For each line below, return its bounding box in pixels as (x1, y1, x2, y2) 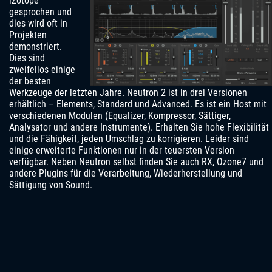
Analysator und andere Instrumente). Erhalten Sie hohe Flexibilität (9, 121, 269, 134)
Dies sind (9, 52, 45, 64)
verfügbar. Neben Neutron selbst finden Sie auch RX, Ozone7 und (9, 156, 263, 168)
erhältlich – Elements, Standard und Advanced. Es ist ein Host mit (9, 98, 267, 110)
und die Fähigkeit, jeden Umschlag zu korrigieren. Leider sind (9, 133, 249, 145)
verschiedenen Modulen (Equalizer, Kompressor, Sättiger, (9, 110, 231, 122)
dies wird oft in (9, 18, 67, 30)
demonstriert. (9, 41, 62, 53)
